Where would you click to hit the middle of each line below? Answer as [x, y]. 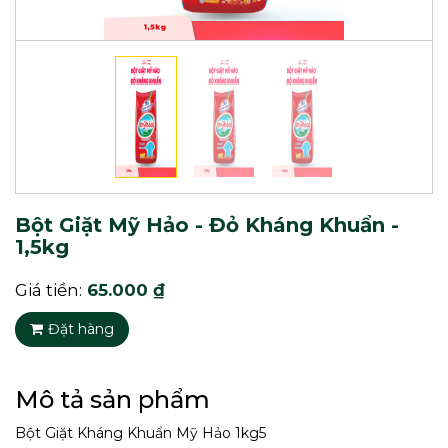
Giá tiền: [48, 290]
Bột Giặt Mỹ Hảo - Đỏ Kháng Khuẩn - [207, 225]
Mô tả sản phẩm [112, 400]
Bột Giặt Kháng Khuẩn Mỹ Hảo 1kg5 [140, 433]
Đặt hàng [81, 329]
